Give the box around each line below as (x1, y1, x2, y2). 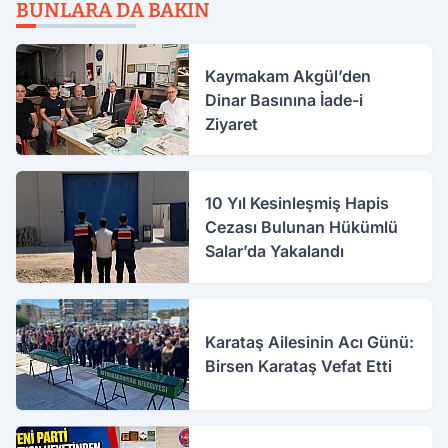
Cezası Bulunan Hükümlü (205, 217, 399, 238)
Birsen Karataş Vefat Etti (205, 356, 393, 377)
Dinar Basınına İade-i (205, 89, 364, 110)
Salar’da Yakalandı (205, 241, 345, 262)
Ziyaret (205, 113, 259, 134)
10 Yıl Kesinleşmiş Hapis (205, 193, 390, 214)
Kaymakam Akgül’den (205, 65, 372, 86)
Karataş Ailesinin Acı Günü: (205, 332, 415, 353)
